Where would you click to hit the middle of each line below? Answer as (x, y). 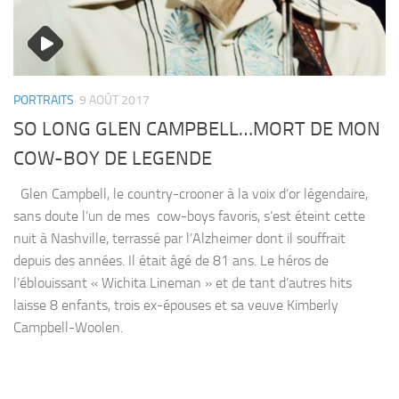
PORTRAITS (44, 100)
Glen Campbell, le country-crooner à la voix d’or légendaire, (191, 194)
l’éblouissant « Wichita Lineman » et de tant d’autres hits (183, 283)
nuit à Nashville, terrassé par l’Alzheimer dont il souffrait (179, 239)
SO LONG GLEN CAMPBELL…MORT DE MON (197, 130)
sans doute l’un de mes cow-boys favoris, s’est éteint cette (189, 216)
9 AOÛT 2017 (114, 100)
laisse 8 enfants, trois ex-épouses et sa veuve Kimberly (176, 305)
